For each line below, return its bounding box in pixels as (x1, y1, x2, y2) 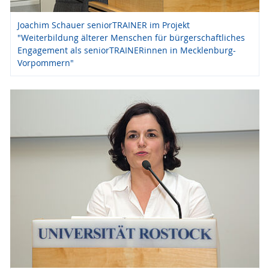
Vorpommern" (17, 57, 74, 69)
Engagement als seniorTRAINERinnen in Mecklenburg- (17, 44, 236, 56)
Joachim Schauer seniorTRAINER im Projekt (17, 19, 190, 31)
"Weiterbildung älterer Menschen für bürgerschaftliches (17, 32, 245, 44)
